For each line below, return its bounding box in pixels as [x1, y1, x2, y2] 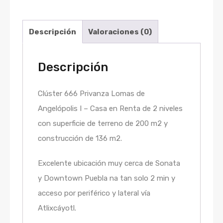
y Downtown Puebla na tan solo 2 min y [38, 174, 175, 183]
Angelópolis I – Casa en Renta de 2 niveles [38, 104, 183, 113]
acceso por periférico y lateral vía [38, 189, 150, 198]
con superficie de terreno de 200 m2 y [38, 119, 168, 128]
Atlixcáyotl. [38, 204, 76, 213]
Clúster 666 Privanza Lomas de [38, 89, 145, 99]
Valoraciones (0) [88, 27, 152, 36]
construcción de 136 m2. [38, 134, 122, 143]
